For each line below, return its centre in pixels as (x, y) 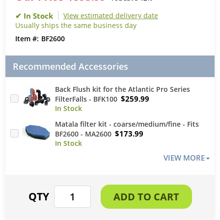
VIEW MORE (184, 157)
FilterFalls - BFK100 (86, 99)
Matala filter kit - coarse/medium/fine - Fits (127, 124)
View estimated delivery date (111, 15)
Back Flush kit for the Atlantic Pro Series (123, 89)
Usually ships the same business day (76, 25)
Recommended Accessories (70, 66)
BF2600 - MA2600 (83, 134)
